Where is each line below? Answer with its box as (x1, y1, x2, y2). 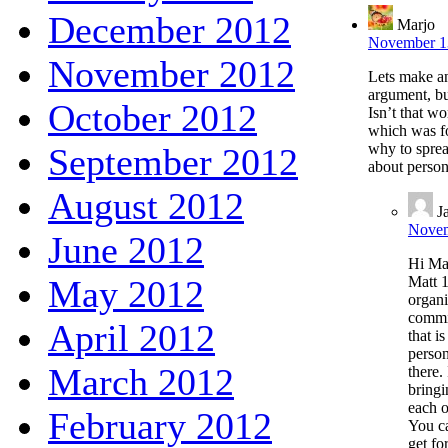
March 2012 (48, 360, 234, 403)
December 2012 (48, 8, 291, 51)
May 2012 (48, 272, 204, 315)
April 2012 (48, 316, 215, 359)
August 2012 (48, 184, 244, 227)
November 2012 (48, 52, 295, 95)
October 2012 (48, 96, 257, 139)
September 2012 (48, 140, 298, 183)
